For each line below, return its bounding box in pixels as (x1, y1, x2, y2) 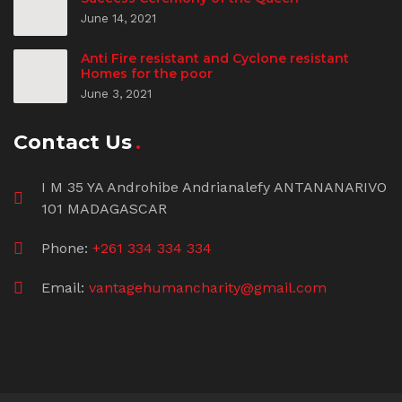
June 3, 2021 (81, 86, 152, 100)
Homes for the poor (81, 65, 213, 82)
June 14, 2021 (81, 12, 156, 26)
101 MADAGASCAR (40, 200, 167, 218)
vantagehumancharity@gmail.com (88, 279, 327, 297)
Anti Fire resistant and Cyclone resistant (81, 49, 349, 66)
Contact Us (13, 130, 132, 155)
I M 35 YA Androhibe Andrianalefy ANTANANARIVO (40, 179, 387, 197)
